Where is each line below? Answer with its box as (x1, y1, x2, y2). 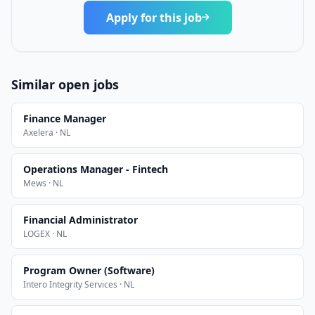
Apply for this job (105, 10, 202, 25)
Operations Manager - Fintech (23, 162, 168, 176)
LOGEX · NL (23, 228, 67, 240)
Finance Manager (23, 112, 106, 125)
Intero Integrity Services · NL (23, 278, 134, 290)
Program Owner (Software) (23, 264, 155, 277)
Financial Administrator (23, 213, 138, 226)
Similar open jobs (11, 76, 119, 93)
